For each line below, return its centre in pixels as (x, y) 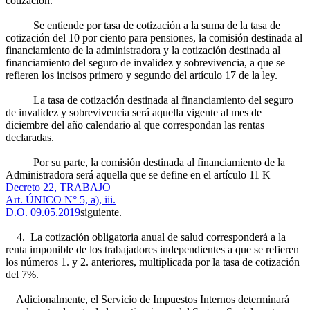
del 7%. (22, 274)
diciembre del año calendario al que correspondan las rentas (135, 125)
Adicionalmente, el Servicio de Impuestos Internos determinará (147, 299)
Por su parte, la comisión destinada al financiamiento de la (145, 162)
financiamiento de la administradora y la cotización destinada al (143, 50)
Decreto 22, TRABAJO (58, 187)
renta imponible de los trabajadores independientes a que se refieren (152, 249)
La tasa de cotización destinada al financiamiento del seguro (149, 100)
